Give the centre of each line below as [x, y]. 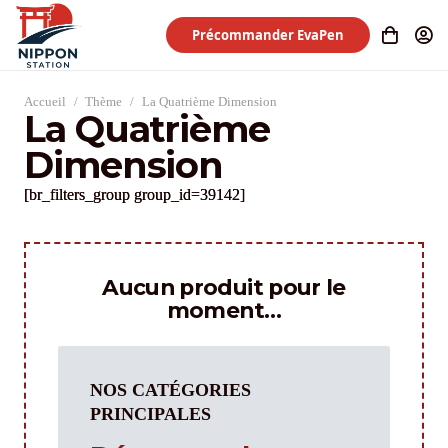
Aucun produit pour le [224, 287]
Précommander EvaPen [268, 34]
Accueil [45, 102]
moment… [224, 310]
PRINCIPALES [150, 414]
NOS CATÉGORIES [170, 390]
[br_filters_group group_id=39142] [134, 194]
